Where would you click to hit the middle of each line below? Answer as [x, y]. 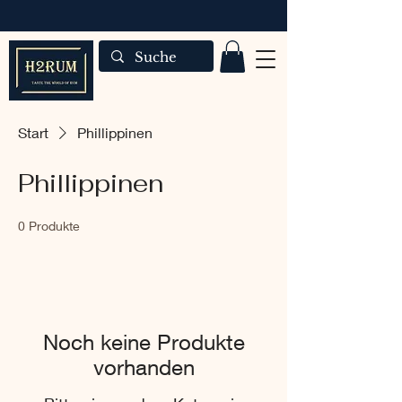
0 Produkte [49, 225]
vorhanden [144, 367]
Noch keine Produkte [144, 341]
